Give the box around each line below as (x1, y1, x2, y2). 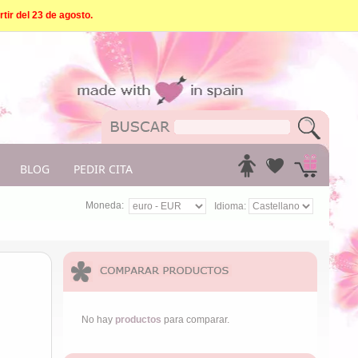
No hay (82, 314, 116, 325)
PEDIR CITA (74, 161, 133, 177)
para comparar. (161, 314, 230, 325)
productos (115, 314, 162, 325)
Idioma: (213, 200, 249, 212)
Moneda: (85, 200, 124, 212)
